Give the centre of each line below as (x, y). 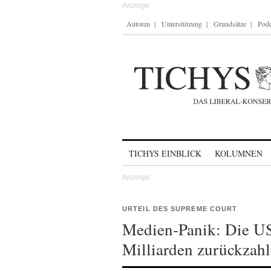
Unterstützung (182, 24)
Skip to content (154, 148)
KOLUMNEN (239, 153)
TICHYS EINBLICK (165, 153)
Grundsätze (230, 24)
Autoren (138, 24)
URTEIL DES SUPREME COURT (180, 209)
